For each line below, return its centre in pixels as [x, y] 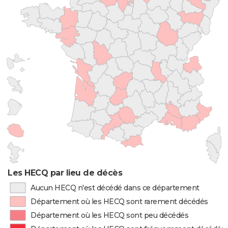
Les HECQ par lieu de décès [65, 173]
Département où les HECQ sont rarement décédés [119, 202]
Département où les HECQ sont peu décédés [110, 215]
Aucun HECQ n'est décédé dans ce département [115, 188]
